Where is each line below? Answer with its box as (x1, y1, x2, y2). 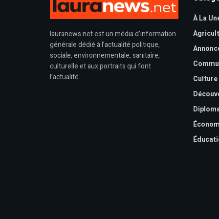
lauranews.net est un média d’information (50, 29, 176, 40)
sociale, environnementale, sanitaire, (50, 50, 160, 61)
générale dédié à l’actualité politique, (50, 40, 160, 50)
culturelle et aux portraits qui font (50, 61, 151, 72)
